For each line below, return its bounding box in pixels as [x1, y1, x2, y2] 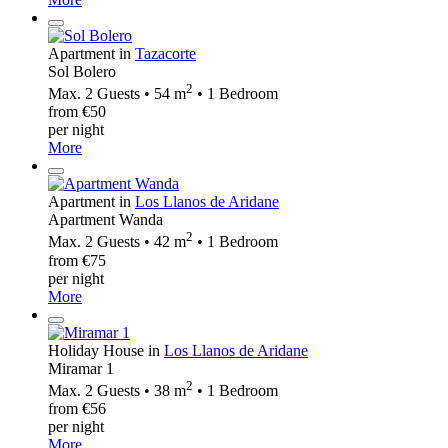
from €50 [48, 103, 106, 121]
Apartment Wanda [48, 211, 163, 229]
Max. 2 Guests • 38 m [48, 381, 186, 399]
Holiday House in [48, 341, 164, 359]
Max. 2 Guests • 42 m [48, 233, 186, 251]
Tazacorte [135, 44, 196, 62]
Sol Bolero [48, 62, 116, 80]
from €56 [48, 399, 106, 417]
